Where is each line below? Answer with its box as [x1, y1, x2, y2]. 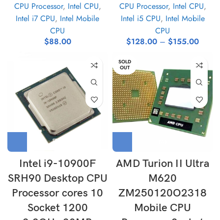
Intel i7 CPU [16, 13, 55, 24]
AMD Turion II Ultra [116, 157, 209, 170]
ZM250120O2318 [118, 187, 207, 200]
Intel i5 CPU [120, 13, 161, 24]
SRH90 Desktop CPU [7, 172, 108, 185]
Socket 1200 [27, 201, 88, 215]
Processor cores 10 [12, 187, 103, 200]
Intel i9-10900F [19, 157, 96, 170]
